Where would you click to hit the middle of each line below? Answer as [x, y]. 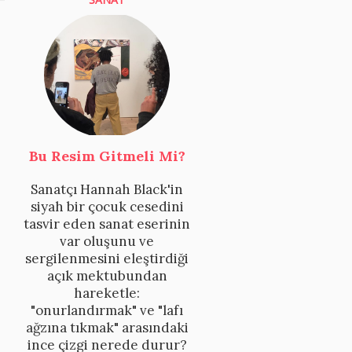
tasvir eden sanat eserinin [107, 224]
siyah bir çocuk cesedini [107, 206]
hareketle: [107, 293]
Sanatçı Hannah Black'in [107, 189]
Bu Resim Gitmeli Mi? [107, 156]
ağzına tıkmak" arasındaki [107, 327]
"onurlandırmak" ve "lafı [107, 310]
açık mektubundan [107, 275]
